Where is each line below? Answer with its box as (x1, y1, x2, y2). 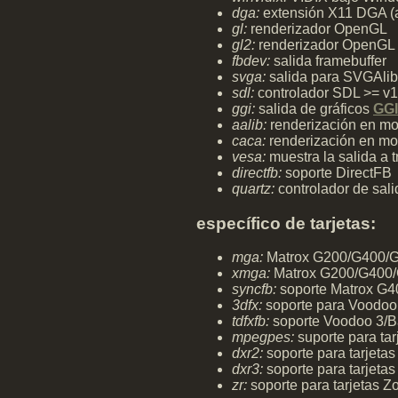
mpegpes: (232, 330, 294, 346)
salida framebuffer (270, 53, 386, 68)
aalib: (232, 117, 267, 132)
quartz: (232, 181, 275, 196)
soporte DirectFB (282, 165, 392, 180)
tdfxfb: (232, 314, 269, 330)
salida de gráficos (255, 101, 373, 116)
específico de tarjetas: (196, 213, 376, 233)
